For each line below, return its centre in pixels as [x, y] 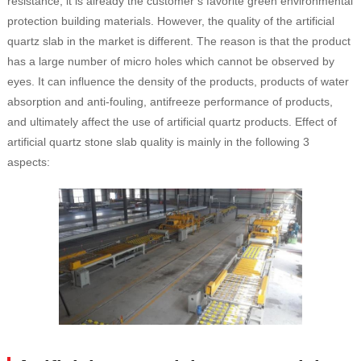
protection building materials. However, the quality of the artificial [170, 21]
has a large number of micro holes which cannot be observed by [170, 61]
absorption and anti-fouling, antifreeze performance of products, [170, 102]
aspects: [28, 162]
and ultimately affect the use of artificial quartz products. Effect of [172, 122]
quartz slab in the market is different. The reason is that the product [178, 41]
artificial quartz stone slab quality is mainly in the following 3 [158, 142]
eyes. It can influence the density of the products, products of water [178, 81]
